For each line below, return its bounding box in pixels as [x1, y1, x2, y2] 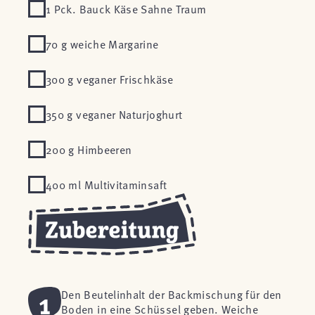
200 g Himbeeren [46, 141, 132, 157]
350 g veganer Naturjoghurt [46, 106, 183, 122]
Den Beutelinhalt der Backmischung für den [61, 286, 282, 302]
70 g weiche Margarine [46, 36, 159, 51]
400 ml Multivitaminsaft [46, 176, 173, 192]
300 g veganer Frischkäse [46, 71, 174, 86]
